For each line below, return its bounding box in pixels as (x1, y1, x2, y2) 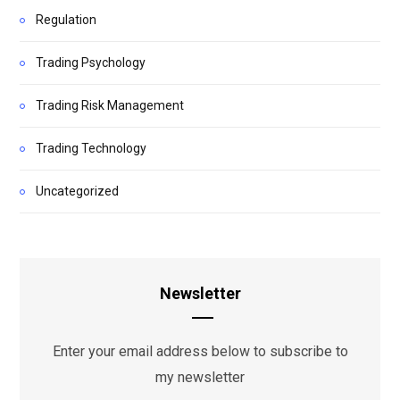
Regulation (36, 12, 96, 28)
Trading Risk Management (36, 98, 184, 113)
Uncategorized (36, 184, 119, 199)
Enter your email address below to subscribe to (52, 343, 348, 361)
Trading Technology (36, 141, 146, 156)
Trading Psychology (36, 55, 146, 71)
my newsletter (155, 369, 245, 387)
